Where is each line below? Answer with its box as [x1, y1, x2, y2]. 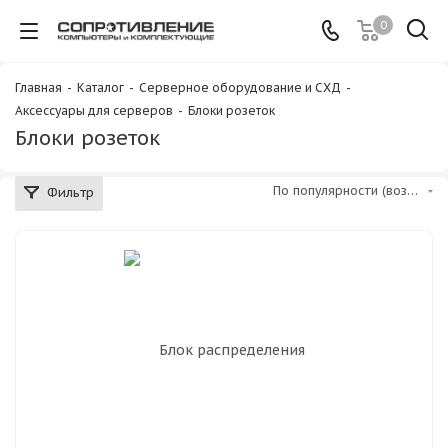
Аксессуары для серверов [15, 103, 173, 118]
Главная [15, 80, 62, 95]
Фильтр [47, 184, 94, 201]
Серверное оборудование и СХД [139, 80, 341, 95]
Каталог [77, 80, 124, 95]
